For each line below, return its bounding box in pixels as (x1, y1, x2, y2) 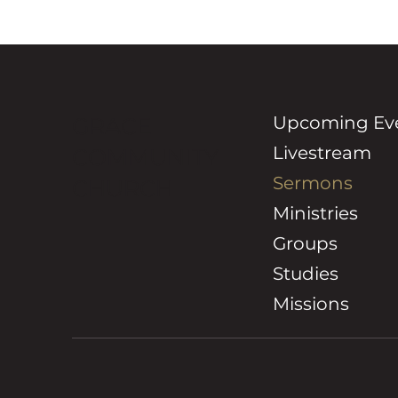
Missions (272, 293, 349, 315)
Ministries (272, 203, 358, 225)
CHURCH (71, 174, 173, 202)
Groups (272, 233, 338, 255)
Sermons (272, 172, 353, 195)
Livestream (272, 142, 371, 164)
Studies (272, 263, 338, 285)
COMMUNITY (71, 143, 219, 171)
